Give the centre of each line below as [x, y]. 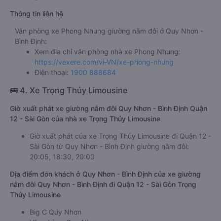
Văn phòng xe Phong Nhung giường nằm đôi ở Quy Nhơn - [109, 31]
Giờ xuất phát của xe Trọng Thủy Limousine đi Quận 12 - [120, 136]
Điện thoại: [53, 72]
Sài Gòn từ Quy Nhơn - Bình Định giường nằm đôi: [109, 146]
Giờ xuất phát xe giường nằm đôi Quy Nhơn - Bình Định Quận [109, 108]
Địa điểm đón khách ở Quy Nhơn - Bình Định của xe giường [105, 174]
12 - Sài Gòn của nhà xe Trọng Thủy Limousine [85, 119]
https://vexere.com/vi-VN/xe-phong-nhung [104, 62]
